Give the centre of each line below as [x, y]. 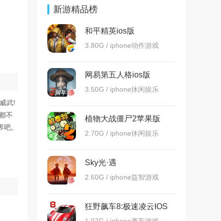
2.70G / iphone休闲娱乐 [122, 133]
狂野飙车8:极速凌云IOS [126, 206]
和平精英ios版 [110, 31]
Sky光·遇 [101, 163]
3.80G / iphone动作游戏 [122, 45]
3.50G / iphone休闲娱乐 [122, 89]
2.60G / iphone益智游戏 [122, 177]
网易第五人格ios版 [118, 75]
